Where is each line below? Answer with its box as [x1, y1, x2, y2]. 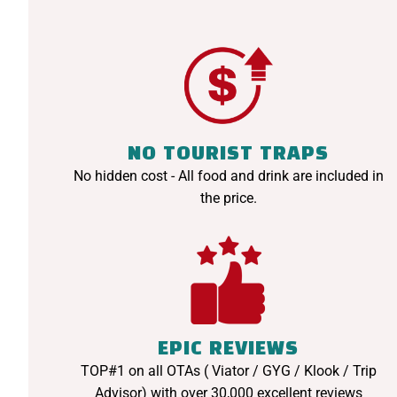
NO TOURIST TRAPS [128, 145, 330, 164]
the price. [199, 190, 257, 207]
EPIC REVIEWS [158, 340, 300, 359]
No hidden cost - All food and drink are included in [73, 167, 384, 185]
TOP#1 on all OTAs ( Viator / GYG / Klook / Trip [80, 362, 377, 380]
